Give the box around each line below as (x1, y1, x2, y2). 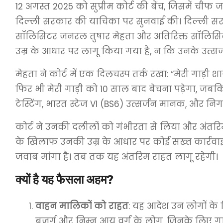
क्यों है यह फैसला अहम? (15, 173, 113, 187)
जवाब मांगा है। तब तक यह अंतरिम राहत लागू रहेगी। (15, 151, 218, 163)
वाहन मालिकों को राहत (35, 200, 128, 212)
